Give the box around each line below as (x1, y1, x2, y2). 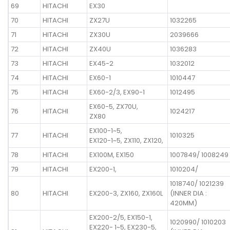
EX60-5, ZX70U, (89, 101, 138, 111)
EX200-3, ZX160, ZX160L (89, 188, 163, 198)
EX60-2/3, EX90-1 (89, 87, 145, 97)
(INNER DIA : (170, 188, 207, 198)
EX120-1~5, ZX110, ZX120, (89, 135, 163, 145)
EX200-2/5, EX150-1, (89, 212, 152, 222)
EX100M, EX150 (89, 149, 134, 160)
